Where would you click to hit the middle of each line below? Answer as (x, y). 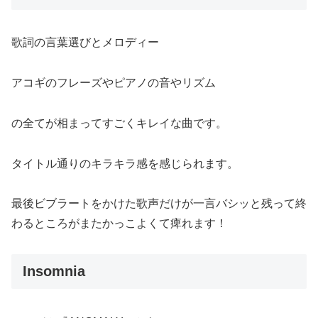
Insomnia (54, 272)
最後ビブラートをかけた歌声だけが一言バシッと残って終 (159, 204)
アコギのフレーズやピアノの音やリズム (114, 82)
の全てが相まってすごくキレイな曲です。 (119, 123)
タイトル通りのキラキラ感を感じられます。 (125, 163)
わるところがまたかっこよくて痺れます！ (119, 224)
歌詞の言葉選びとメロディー (85, 43)
